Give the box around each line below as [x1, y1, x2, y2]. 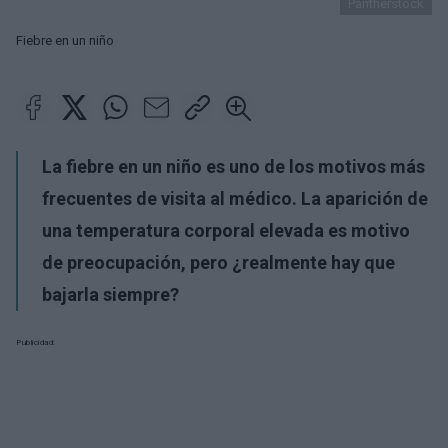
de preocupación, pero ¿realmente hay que [42, 252, 395, 273]
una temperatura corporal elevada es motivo [42, 220, 410, 241]
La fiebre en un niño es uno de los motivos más [42, 156, 425, 177]
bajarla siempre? [42, 284, 179, 305]
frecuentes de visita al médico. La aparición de [42, 188, 428, 209]
